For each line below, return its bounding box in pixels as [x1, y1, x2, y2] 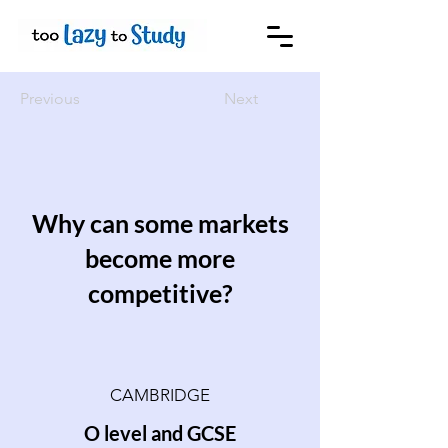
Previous [20, 89, 80, 108]
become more [85, 243, 235, 273]
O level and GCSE [84, 421, 236, 445]
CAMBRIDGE [110, 385, 210, 405]
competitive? [87, 278, 233, 308]
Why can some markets [31, 208, 289, 238]
